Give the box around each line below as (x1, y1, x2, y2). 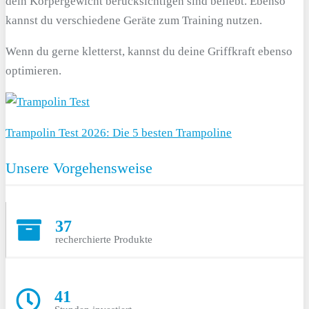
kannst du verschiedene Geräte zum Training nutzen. (6, 13, 262, 27)
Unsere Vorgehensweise (6, 159, 152, 177)
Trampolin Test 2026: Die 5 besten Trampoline (6, 126, 232, 139)
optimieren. (6, 63, 61, 77)
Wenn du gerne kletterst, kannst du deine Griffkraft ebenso (6, 44, 292, 58)
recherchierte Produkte (55, 234, 152, 245)
